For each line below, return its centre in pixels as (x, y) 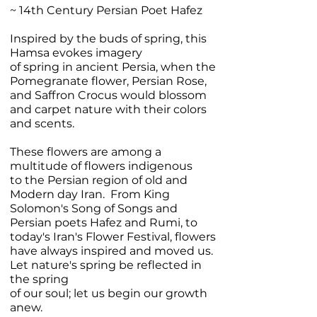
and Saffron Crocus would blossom (108, 96)
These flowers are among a (86, 152)
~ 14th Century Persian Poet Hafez (108, 11)
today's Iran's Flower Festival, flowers (113, 237)
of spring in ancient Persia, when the (113, 67)
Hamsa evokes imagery (76, 53)
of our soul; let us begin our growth (109, 294)
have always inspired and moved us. (111, 251)
